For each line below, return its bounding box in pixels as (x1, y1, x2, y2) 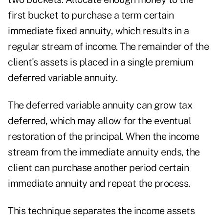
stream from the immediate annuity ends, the (8, 146, 200, 158)
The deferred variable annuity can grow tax (8, 99, 192, 111)
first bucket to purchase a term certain (8, 9, 174, 22)
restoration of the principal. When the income (8, 131, 199, 143)
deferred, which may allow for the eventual (8, 115, 191, 127)
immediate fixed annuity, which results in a (8, 25, 189, 37)
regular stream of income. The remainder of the (8, 41, 209, 53)
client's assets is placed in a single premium (8, 56, 194, 68)
